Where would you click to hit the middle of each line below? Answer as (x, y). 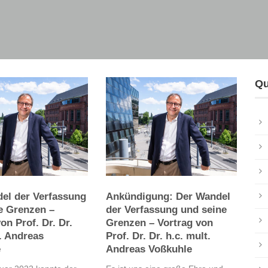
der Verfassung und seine (166, 209)
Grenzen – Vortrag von (159, 223)
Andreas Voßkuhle (149, 249)
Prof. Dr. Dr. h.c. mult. (158, 236)
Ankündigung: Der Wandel (168, 196)
